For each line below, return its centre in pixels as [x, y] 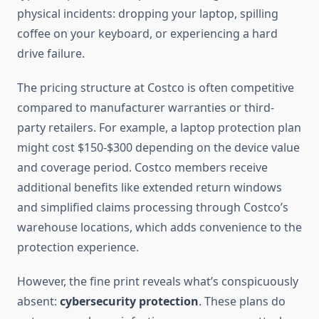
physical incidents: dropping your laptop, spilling [148, 14]
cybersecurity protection [129, 302]
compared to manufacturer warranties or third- [146, 108]
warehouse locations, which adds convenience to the [159, 228]
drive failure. [51, 54]
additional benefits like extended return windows [150, 188]
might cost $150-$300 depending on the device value [158, 148]
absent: [38, 302]
